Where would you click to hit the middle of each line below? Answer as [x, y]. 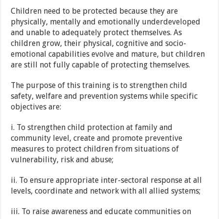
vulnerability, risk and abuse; [62, 160]
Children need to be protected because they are [95, 11]
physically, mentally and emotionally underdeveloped [106, 22]
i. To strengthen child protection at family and [92, 128]
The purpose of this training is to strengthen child [99, 86]
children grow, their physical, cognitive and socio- [99, 44]
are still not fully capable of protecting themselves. [101, 65]
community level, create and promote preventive [97, 138]
